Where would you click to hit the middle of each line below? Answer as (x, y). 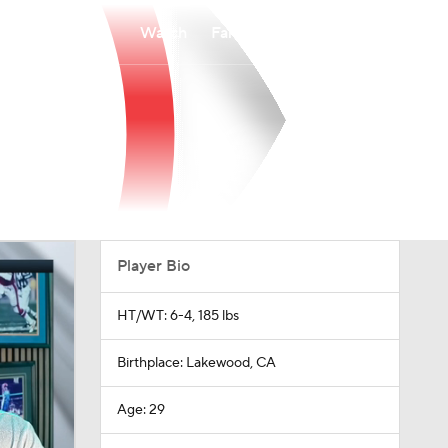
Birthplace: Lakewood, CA (196, 363)
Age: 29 (140, 410)
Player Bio (153, 266)
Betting (317, 32)
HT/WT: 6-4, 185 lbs (177, 316)
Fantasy (238, 32)
